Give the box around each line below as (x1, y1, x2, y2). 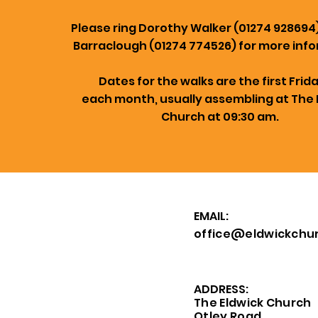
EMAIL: (194, 208, 233, 224)
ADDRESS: (194, 281, 248, 297)
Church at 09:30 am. (160, 109, 279, 125)
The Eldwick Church (194, 295, 314, 311)
